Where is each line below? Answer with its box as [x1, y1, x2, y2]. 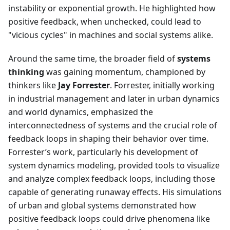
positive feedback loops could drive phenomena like [8, 213, 210, 225]
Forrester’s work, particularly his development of [8, 146, 198, 158]
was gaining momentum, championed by [44, 66, 205, 78]
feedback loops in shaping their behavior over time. [8, 133, 208, 145]
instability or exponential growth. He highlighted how [8, 3, 216, 14]
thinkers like [8, 80, 58, 91]
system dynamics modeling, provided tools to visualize [8, 160, 220, 171]
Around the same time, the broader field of [8, 53, 177, 65]
